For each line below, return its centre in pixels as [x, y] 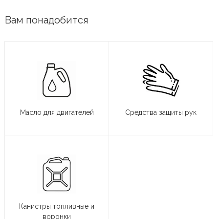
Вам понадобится [47, 20]
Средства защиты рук [161, 113]
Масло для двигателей [57, 113]
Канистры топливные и [57, 207]
